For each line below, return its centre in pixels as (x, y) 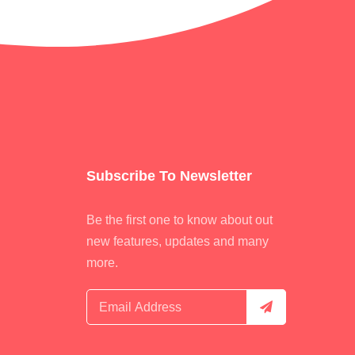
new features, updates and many (177, 241)
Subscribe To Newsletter (169, 176)
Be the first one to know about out (179, 220)
